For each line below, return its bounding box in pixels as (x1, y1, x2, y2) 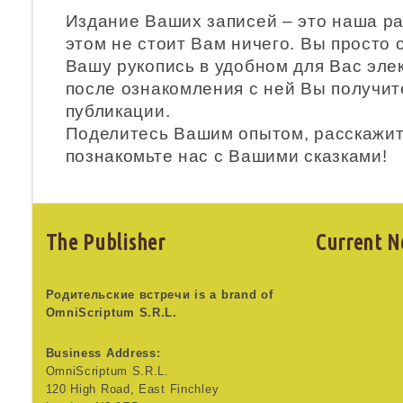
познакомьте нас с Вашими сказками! (65, 147, 388, 166)
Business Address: (45, 346, 161, 360)
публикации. (65, 102, 171, 121)
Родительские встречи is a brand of (45, 288, 273, 301)
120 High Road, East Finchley (45, 382, 219, 396)
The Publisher (45, 230, 166, 255)
